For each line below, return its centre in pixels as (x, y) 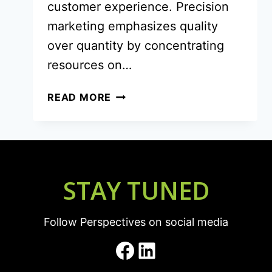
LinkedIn (179, 250)
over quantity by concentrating (136, 45)
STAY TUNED (136, 190)
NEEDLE (131, 169)
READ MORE (80, 97)
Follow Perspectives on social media (136, 222)
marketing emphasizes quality (133, 26)
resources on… (90, 65)
